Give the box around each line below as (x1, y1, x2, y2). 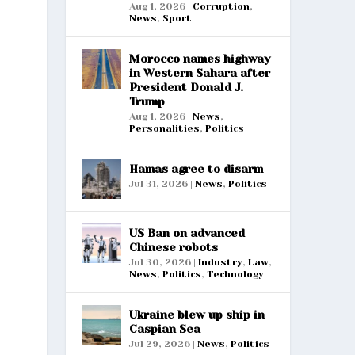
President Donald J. (128, 80, 243, 94)
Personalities (128, 122, 200, 134)
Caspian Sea (128, 322, 200, 335)
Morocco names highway (128, 52, 270, 65)
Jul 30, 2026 (128, 256, 191, 268)
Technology (206, 268, 264, 280)
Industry (197, 256, 242, 268)
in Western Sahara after (128, 66, 270, 79)
